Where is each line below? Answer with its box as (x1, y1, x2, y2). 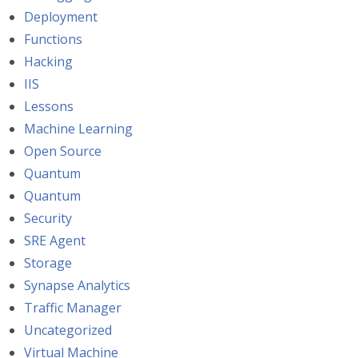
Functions (24, 30, 82, 49)
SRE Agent (24, 232, 86, 250)
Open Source (24, 142, 101, 161)
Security (24, 209, 72, 228)
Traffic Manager (24, 299, 121, 317)
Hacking (24, 53, 73, 71)
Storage (24, 254, 72, 272)
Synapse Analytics (24, 276, 130, 295)
